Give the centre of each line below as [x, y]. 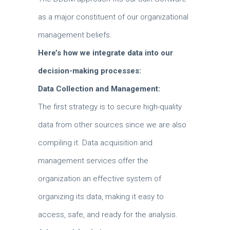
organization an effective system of [100, 179]
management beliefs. [75, 35]
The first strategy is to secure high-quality [110, 107]
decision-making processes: [90, 71]
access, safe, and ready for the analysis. [108, 215]
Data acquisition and [117, 143]
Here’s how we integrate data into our [106, 53]
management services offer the [93, 161]
